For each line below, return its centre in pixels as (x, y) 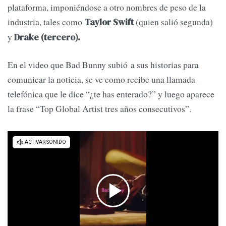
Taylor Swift (108, 22)
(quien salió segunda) (173, 22)
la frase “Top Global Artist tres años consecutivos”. (99, 108)
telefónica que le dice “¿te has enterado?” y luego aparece (111, 94)
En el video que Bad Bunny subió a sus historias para (103, 64)
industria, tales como (45, 22)
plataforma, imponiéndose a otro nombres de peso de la (107, 7)
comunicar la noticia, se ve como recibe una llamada (101, 79)
